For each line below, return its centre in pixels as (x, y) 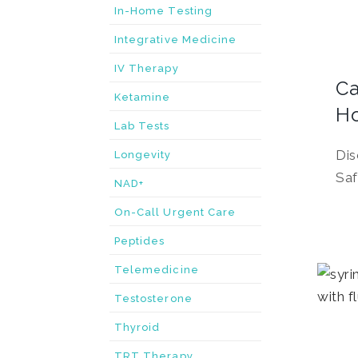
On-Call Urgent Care (175, 212)
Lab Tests (142, 126)
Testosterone (153, 298)
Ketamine (143, 97)
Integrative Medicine (176, 40)
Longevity (143, 155)
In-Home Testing (163, 11)
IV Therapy (147, 68)
